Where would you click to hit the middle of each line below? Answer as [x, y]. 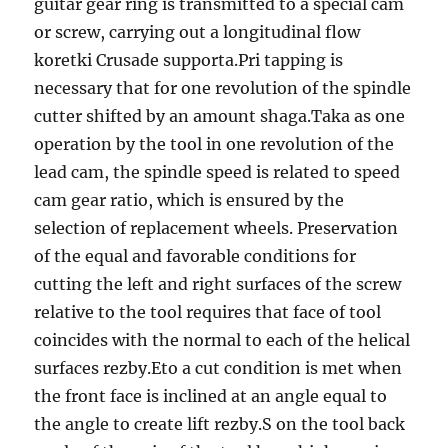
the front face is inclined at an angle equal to [211, 396]
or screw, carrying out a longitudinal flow [197, 32]
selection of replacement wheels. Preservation [216, 228]
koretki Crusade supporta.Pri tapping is [189, 60]
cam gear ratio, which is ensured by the [189, 200]
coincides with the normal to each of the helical [222, 340]
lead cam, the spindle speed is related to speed [217, 172]
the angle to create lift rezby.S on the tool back [220, 424]
